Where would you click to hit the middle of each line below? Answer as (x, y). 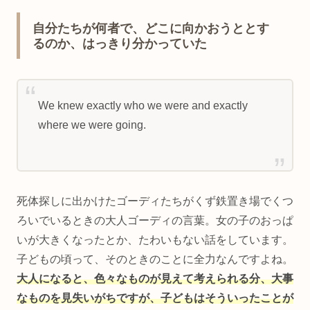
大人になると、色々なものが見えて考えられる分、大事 (155, 278)
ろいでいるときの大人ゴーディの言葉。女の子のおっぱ (155, 220)
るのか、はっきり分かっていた (120, 44)
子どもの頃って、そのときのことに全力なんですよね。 (155, 259)
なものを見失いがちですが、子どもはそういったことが (155, 298)
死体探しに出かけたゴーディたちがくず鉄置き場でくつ (155, 201)
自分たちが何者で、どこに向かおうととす (151, 29)
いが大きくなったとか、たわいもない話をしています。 (155, 239)
